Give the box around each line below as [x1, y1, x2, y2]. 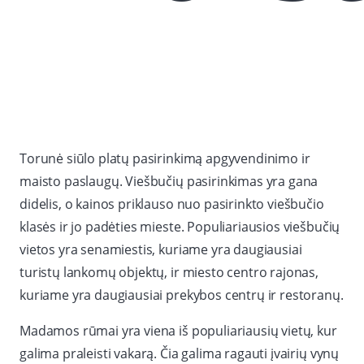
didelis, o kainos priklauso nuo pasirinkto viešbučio [19, 195, 324, 214]
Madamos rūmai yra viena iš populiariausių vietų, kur [19, 322, 337, 340]
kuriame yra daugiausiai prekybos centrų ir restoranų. [19, 286, 344, 305]
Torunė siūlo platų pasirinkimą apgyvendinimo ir [19, 149, 310, 168]
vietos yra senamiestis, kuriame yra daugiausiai [19, 240, 302, 259]
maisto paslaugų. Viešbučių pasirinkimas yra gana [19, 172, 318, 191]
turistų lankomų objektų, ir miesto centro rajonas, [19, 263, 318, 282]
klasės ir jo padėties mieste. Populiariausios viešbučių [19, 218, 340, 236]
